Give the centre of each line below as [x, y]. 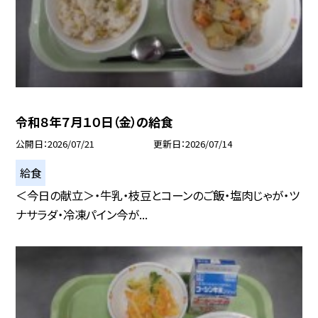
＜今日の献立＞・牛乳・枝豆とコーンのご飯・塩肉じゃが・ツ [158, 195]
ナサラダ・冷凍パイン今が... [82, 214]
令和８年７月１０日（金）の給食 [94, 122]
